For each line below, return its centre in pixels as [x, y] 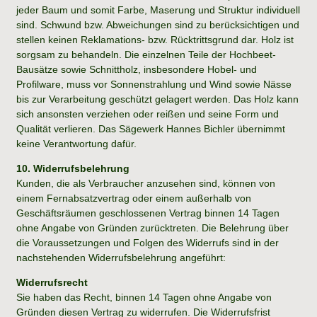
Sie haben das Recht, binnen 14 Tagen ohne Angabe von [144, 297]
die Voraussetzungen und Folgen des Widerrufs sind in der [148, 242]
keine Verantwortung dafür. [76, 143]
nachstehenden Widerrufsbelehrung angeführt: [121, 257]
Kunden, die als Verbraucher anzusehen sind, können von [146, 183]
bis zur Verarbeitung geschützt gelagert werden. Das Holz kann [157, 99]
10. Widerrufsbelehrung [73, 168]
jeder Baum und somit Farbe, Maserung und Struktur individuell [158, 10]
